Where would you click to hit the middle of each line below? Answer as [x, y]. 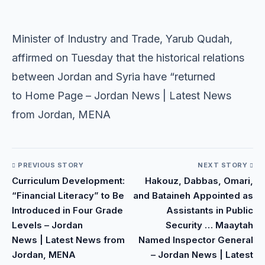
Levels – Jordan [47, 225]
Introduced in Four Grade [67, 211]
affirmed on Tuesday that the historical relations [128, 58]
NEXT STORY [224, 165]
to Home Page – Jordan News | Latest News [122, 96]
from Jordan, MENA [61, 115]
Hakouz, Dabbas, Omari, [199, 181]
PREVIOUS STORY [49, 165]
